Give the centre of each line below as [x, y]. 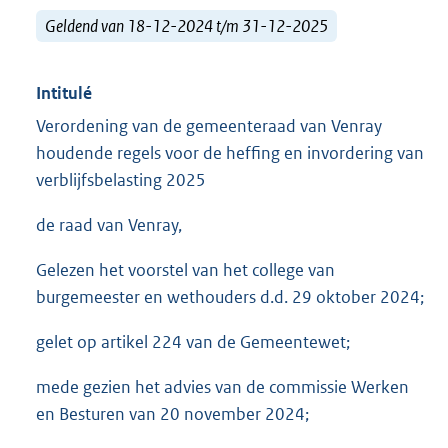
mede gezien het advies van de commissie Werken [222, 387]
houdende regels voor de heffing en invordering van [230, 153]
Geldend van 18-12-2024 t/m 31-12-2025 [186, 25]
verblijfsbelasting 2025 [121, 180]
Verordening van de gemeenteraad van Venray [209, 126]
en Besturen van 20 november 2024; [172, 414]
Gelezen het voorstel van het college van [185, 270]
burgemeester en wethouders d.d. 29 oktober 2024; [230, 297]
